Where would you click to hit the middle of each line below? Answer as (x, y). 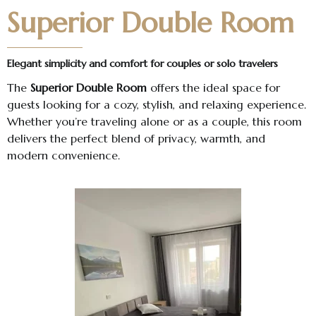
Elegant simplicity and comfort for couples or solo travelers (142, 64)
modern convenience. (63, 156)
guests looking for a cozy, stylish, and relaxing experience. (157, 105)
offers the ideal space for (213, 88)
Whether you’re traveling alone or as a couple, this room (154, 122)
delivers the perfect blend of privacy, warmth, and (136, 139)
